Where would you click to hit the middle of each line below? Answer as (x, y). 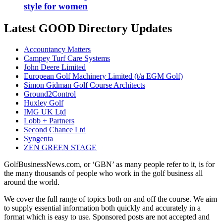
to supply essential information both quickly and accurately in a (102, 208)
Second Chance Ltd (55, 129)
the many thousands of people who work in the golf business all (103, 173)
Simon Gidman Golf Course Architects (84, 85)
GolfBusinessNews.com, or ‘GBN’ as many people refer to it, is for (109, 164)
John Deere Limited (55, 67)
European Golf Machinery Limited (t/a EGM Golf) (103, 76)
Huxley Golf (44, 103)
